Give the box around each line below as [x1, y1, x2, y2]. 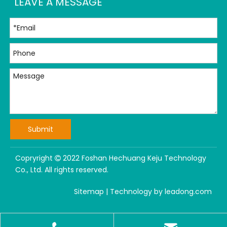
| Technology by [104, 186, 165, 197]
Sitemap [74, 186, 104, 197]
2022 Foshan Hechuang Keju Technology [61, 153, 206, 164]
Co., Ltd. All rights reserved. [15, 165, 108, 175]
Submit [28, 124, 53, 135]
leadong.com [165, 186, 212, 197]
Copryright [15, 153, 55, 164]
